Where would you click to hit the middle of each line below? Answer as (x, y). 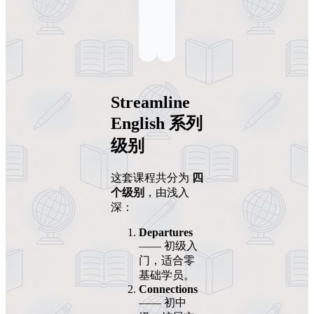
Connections (168, 289)
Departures (166, 233)
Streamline (150, 103)
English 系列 (157, 124)
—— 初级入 (168, 246)
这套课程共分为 (151, 178)
